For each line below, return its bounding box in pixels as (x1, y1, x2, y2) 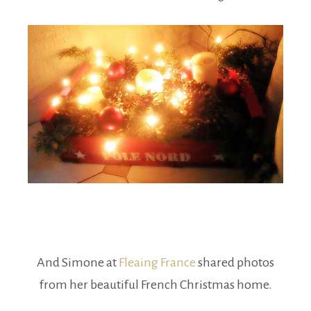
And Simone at (37, 255, 119, 269)
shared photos (196, 255, 274, 269)
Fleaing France (119, 255, 196, 269)
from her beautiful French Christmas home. (39, 277, 272, 292)
